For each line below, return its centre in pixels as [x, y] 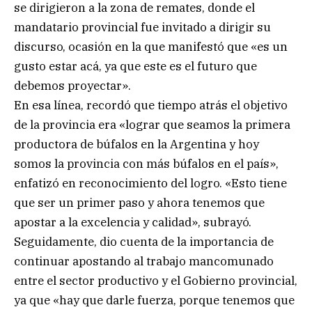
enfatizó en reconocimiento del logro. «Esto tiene [150, 184]
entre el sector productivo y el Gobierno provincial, [156, 281]
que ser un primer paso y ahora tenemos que [139, 203]
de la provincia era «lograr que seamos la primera [152, 125]
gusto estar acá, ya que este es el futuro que [135, 67]
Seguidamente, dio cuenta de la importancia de [144, 242]
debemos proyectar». [72, 86]
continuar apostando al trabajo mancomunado [144, 262]
